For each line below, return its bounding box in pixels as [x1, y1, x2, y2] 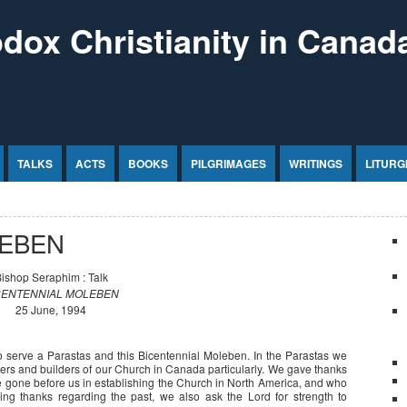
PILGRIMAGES [191, 155, 266, 172]
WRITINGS [289, 155, 342, 172]
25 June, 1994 [15, 302, 86, 317]
